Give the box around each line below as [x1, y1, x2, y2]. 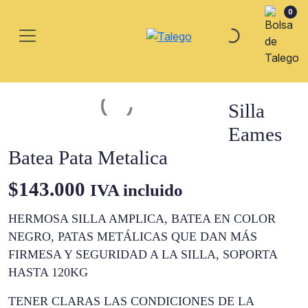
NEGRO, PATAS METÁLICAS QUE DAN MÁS [8, 230, 257, 243]
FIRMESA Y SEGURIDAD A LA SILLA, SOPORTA [8, 247, 277, 261]
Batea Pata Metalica [8, 146, 168, 168]
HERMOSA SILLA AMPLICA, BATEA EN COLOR [8, 212, 276, 225]
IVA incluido [90, 181, 183, 199]
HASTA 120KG [8, 265, 88, 279]
